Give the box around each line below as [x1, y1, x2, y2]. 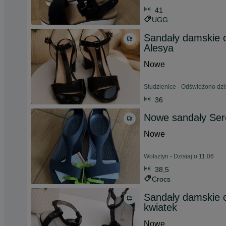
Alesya [144, 42, 174, 53]
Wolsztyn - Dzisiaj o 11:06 [144, 153, 214, 160]
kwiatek [144, 202, 177, 213]
